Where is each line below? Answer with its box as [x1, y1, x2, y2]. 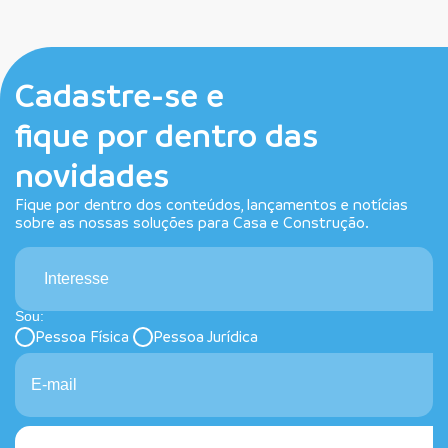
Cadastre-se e [15, 73, 224, 115]
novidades [15, 153, 169, 195]
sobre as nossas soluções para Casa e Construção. [15, 211, 369, 232]
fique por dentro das [15, 113, 318, 155]
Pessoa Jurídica [153, 326, 258, 347]
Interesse [44, 269, 109, 287]
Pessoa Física [35, 326, 129, 347]
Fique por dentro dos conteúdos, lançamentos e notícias [15, 193, 408, 214]
